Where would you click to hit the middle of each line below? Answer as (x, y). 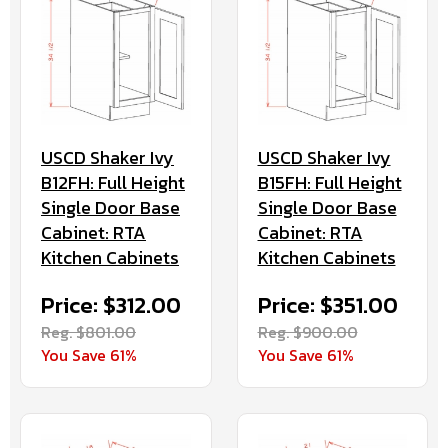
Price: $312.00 (111, 305)
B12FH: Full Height (113, 182)
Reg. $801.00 (88, 331)
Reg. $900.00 (307, 331)
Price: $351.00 (327, 305)
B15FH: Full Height (329, 182)
